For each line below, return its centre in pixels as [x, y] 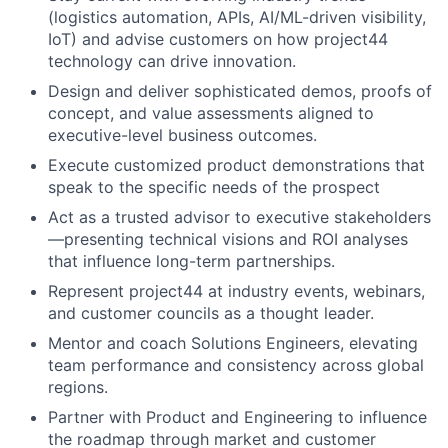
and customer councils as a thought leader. [211, 312]
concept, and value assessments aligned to [211, 112]
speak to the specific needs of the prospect [214, 186]
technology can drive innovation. [172, 60]
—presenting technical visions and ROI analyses [228, 238]
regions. [78, 386]
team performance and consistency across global [236, 364]
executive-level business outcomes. [182, 134]
